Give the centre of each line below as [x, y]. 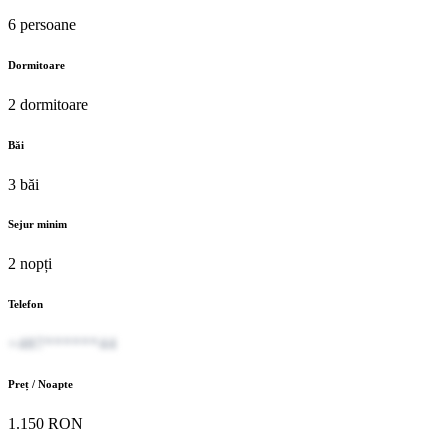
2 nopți [30, 264]
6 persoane [42, 24]
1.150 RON [45, 424]
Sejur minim [37, 224]
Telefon [25, 304]
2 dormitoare [48, 104]
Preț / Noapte [40, 384]
